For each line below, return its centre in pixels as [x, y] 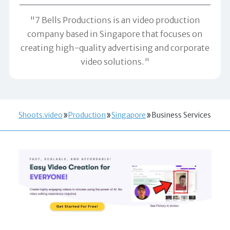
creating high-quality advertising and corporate [115, 47]
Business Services [181, 115]
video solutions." [115, 61]
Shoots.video [41, 115]
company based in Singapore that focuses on [115, 34]
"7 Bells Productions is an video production [115, 20]
